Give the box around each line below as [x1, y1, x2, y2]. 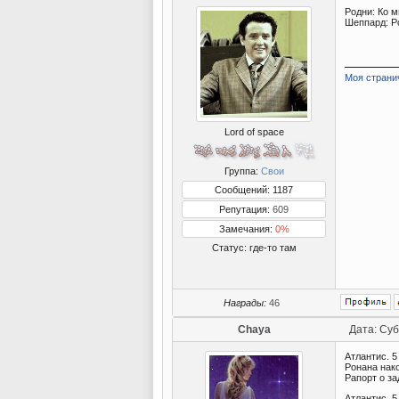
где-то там [248, 242, 297, 253]
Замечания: [218, 224, 275, 234]
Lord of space [224, 126, 284, 137]
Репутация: [219, 204, 273, 215]
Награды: [224, 297, 266, 308]
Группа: [224, 166, 261, 176]
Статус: [211, 242, 249, 253]
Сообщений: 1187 [215, 184, 293, 195]
